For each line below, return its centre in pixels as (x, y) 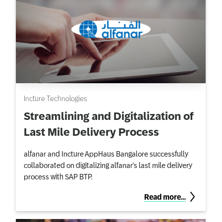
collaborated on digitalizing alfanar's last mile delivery (108, 165)
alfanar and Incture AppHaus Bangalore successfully (106, 154)
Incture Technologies (55, 98)
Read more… (165, 197)
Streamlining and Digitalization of (109, 117)
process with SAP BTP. (58, 177)
